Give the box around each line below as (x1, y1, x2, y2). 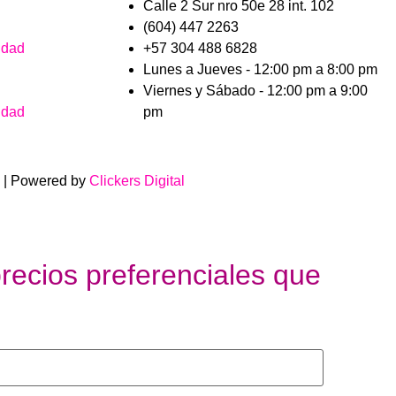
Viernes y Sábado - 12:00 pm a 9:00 (143, 83, 368, 99)
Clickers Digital (89, 172, 185, 188)
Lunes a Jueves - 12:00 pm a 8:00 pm (143, 62, 377, 78)
